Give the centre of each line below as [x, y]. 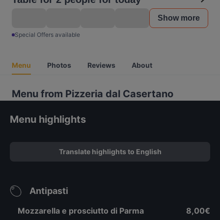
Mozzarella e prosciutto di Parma [81, 211]
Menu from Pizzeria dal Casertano [93, 94]
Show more [179, 18]
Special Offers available [47, 35]
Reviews [101, 65]
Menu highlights [48, 119]
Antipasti [49, 191]
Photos [59, 65]
